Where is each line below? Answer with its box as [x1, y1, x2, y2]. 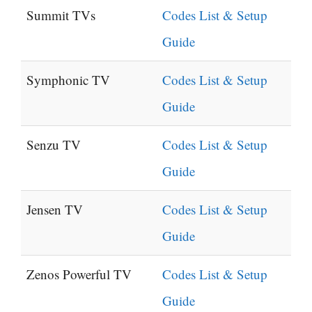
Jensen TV [26, 201, 83, 219]
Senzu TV [26, 136, 81, 154]
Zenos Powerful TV [26, 265, 132, 283]
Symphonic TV [26, 71, 110, 89]
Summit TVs [26, 6, 95, 24]
